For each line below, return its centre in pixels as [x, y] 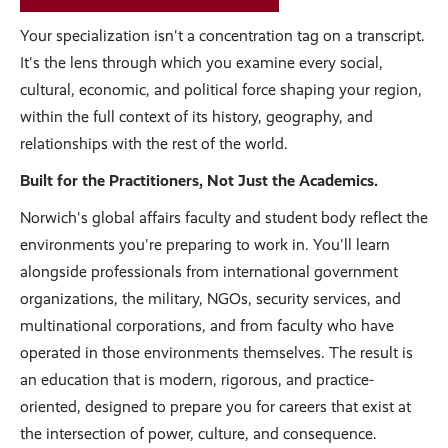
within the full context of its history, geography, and [196, 117]
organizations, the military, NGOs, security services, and [210, 299]
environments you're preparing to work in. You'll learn [205, 245]
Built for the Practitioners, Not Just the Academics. [199, 181]
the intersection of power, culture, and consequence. [200, 434]
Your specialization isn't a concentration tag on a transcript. [222, 36]
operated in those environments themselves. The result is [216, 353]
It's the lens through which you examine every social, [201, 63]
